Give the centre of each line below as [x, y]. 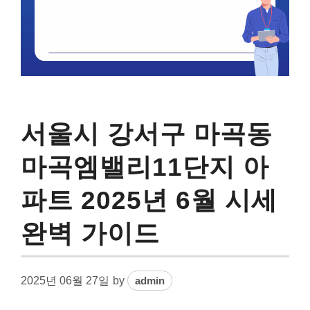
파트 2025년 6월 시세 [149, 200]
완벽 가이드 [90, 233]
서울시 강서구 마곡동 [147, 134]
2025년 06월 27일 [65, 280]
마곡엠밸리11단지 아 [145, 167]
